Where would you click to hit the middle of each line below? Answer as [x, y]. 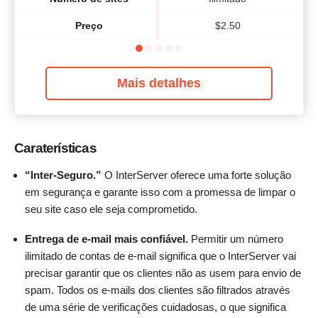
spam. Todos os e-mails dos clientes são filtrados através [158, 290]
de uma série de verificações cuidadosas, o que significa [155, 307]
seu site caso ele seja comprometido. [111, 209]
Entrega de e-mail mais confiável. [108, 239]
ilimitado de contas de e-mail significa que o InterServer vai [160, 256]
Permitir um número [237, 239]
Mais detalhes [159, 83]
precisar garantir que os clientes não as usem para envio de [163, 273]
